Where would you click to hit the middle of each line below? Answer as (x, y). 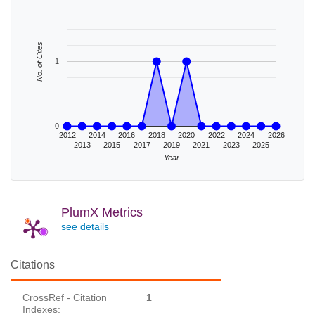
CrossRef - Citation (65, 297)
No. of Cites (40, 62)
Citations (33, 265)
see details (85, 226)
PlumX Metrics (102, 212)
